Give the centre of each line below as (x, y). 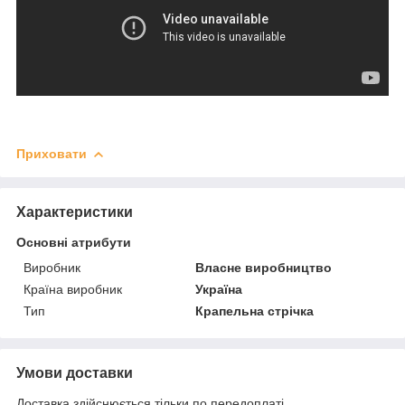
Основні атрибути (74, 242)
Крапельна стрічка (255, 311)
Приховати (52, 153)
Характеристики (75, 212)
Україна (219, 289)
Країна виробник (73, 289)
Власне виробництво (264, 267)
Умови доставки (75, 372)
